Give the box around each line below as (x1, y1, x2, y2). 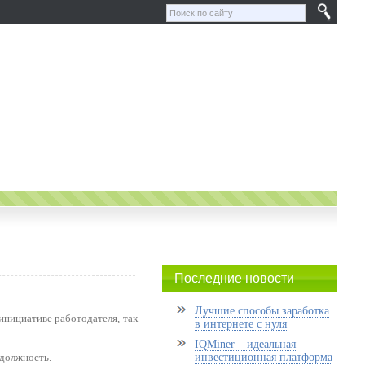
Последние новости (174, 271, 294, 285)
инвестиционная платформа (194, 351, 332, 363)
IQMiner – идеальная (194, 338, 296, 350)
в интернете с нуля (194, 318, 287, 330)
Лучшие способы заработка (194, 305, 329, 317)
